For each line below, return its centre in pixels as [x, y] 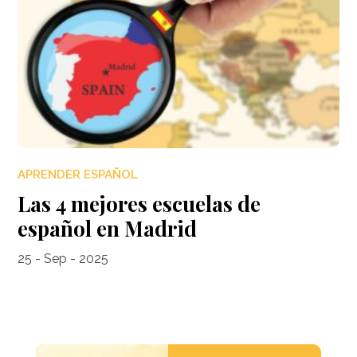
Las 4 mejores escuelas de [139, 204]
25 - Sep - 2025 [63, 259]
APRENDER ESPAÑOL [78, 175]
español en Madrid [108, 229]
